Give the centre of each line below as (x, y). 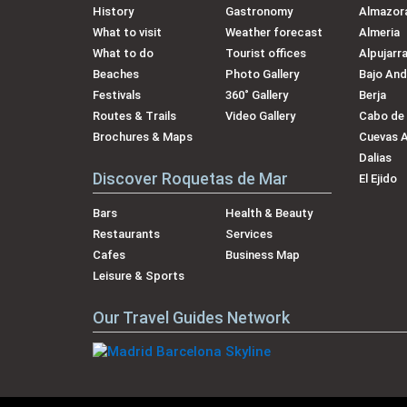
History (113, 11)
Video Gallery (261, 115)
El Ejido (377, 178)
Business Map (263, 254)
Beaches (116, 74)
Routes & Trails (134, 115)
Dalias (375, 157)
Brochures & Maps (143, 136)
